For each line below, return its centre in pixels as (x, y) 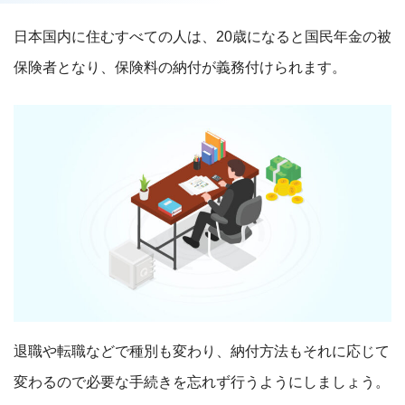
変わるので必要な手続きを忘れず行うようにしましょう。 (202, 381)
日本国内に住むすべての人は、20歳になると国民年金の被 (202, 37)
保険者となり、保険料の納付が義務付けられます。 (180, 68)
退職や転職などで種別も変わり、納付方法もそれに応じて (202, 351)
